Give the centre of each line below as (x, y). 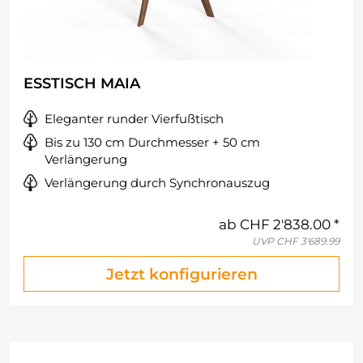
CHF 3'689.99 (308, 241)
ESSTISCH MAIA (82, 83)
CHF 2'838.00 (285, 224)
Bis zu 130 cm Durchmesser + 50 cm (152, 142)
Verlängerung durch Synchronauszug (157, 183)
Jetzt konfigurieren (181, 274)
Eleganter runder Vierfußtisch (134, 119)
